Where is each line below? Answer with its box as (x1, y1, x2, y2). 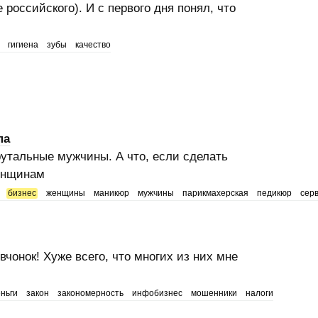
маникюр (93, 188, 129, 198)
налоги (245, 288, 273, 298)
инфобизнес (131, 288, 182, 298)
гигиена (7, 40, 38, 50)
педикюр (256, 188, 292, 198)
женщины (45, 188, 85, 198)
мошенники (190, 288, 237, 298)
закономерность (57, 288, 124, 298)
